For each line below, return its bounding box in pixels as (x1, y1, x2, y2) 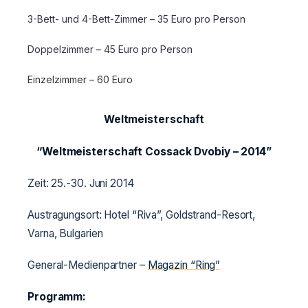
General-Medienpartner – (27, 258, 148, 272)
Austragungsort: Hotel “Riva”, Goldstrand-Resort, (27, 208, 256, 221)
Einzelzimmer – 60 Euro (27, 74, 133, 86)
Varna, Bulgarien (27, 226, 103, 240)
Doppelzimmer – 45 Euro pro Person (27, 43, 192, 56)
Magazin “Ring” (147, 258, 221, 272)
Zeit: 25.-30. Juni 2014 (27, 176, 135, 190)
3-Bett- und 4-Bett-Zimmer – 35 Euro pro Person (27, 13, 245, 25)
